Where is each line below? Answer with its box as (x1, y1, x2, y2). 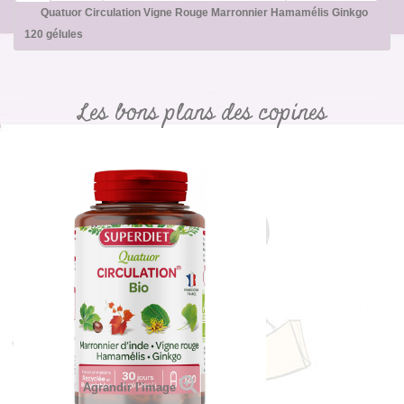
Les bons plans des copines (78, 96, 326, 131)
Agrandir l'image (82, 381, 176, 395)
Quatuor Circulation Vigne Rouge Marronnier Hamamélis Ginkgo (41, 6, 368, 20)
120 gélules (24, 28, 83, 41)
